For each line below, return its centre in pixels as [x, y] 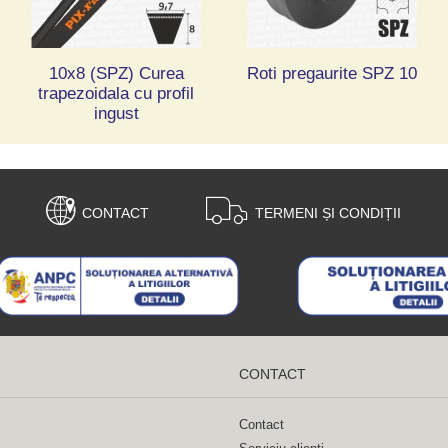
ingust [116, 114]
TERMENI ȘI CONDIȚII [327, 212]
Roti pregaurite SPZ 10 [331, 74]
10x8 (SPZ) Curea [116, 74]
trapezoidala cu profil [116, 94]
